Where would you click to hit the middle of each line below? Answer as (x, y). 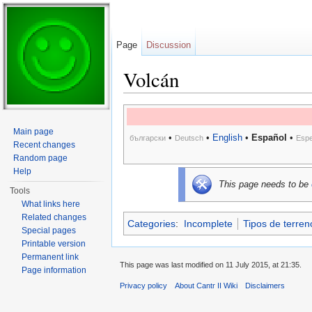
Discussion (169, 45)
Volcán (151, 79)
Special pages (49, 231)
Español (269, 138)
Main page (34, 132)
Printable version (54, 244)
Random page (41, 158)
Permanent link (50, 257)
